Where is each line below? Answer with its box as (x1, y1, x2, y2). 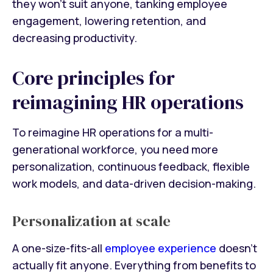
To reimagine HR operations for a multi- (12, 124, 213, 140)
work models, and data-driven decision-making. (12, 175, 256, 191)
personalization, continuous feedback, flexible (12, 158, 250, 174)
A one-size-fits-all (12, 240, 105, 255)
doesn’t (216, 240, 257, 255)
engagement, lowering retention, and (12, 13, 206, 29)
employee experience (105, 240, 216, 255)
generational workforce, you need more (12, 141, 218, 157)
